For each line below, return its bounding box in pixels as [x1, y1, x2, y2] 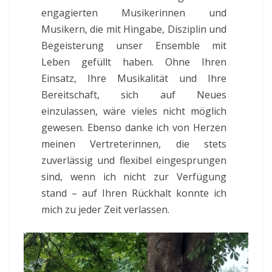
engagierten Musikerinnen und [41, 6, 226, 20]
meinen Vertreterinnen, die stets [41, 137, 226, 151]
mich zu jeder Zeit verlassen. [41, 203, 170, 217]
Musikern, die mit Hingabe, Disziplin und [41, 22, 226, 36]
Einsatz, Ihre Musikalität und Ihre [41, 72, 226, 86]
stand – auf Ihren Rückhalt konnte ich [41, 186, 226, 200]
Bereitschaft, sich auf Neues [41, 88, 226, 102]
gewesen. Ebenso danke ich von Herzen [41, 121, 226, 135]
